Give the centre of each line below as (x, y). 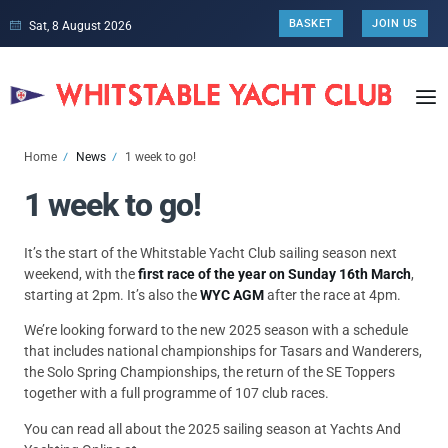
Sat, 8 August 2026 (80, 25)
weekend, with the (81, 274)
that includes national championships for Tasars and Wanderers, (223, 351)
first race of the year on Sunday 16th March (274, 274)
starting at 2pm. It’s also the (112, 295)
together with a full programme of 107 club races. (176, 393)
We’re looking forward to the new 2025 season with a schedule (216, 330)
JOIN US (395, 23)
